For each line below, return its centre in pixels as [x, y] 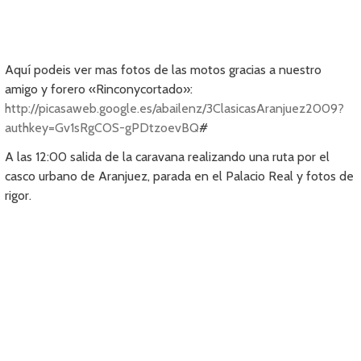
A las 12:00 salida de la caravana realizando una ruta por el [168, 157]
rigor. [19, 196]
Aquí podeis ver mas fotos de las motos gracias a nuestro [164, 70]
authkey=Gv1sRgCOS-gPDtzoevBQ [102, 128]
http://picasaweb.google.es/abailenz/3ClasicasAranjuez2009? [175, 109]
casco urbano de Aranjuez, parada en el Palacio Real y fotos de [180, 176]
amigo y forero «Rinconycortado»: [99, 89]
